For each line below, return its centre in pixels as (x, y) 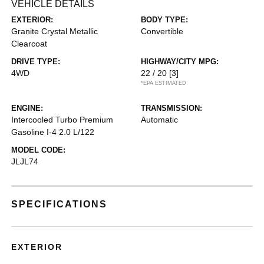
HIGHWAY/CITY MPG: (180, 62)
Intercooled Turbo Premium (62, 120)
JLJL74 (25, 161)
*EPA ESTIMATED (164, 83)
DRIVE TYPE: (36, 62)
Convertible (162, 31)
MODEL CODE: (39, 150)
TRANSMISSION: (171, 108)
